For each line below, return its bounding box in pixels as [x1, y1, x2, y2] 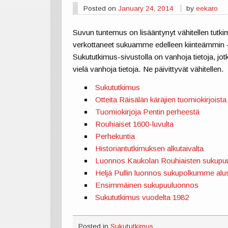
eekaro [196, 4, 218, 12]
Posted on [83, 4, 118, 12]
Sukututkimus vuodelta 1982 [95, 193, 189, 202]
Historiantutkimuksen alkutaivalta [95, 144, 204, 153]
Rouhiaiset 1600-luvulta [95, 120, 174, 129]
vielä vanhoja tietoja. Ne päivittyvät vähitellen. [73, 65, 224, 74]
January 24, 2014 [118, 4, 174, 12]
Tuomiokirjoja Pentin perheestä [95, 107, 200, 117]
